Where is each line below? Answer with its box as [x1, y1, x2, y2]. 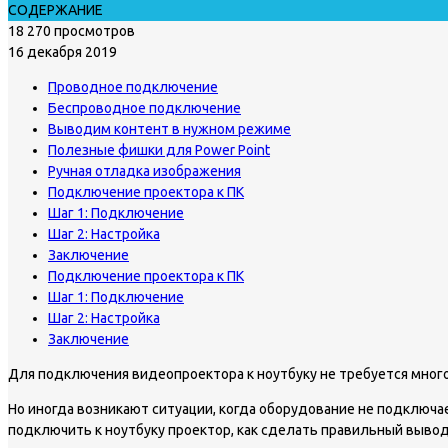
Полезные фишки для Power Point [48, 141, 270, 158]
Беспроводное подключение [48, 99, 241, 116]
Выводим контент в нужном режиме [48, 120, 291, 137]
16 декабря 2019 [8, 43, 117, 60]
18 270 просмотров [8, 22, 135, 39]
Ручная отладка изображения [48, 162, 241, 179]
